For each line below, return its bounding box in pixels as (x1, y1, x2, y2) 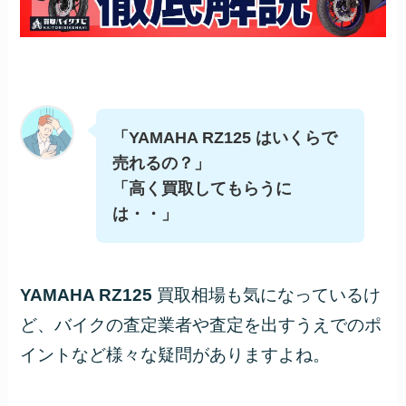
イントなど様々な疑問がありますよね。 (20, 345, 331, 365)
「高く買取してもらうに (112, 179, 293, 198)
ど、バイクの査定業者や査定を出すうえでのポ (20, 315, 382, 335)
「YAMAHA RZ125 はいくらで (112, 128, 338, 147)
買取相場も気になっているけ (157, 285, 382, 305)
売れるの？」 (112, 153, 211, 172)
